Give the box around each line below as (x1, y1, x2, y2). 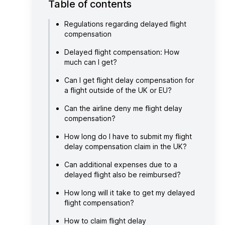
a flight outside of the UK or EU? (64, 85, 172, 94)
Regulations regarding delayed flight (64, 19, 186, 28)
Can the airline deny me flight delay (64, 103, 182, 113)
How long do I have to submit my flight (64, 132, 192, 141)
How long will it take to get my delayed (64, 188, 195, 197)
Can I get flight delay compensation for (64, 75, 194, 84)
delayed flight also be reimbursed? (64, 170, 181, 179)
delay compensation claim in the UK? (64, 142, 187, 151)
